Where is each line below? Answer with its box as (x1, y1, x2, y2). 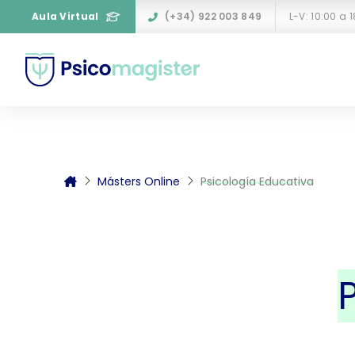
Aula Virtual (32, 10, 99, 23)
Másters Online (97, 173, 180, 189)
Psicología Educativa (200, 173, 314, 189)
